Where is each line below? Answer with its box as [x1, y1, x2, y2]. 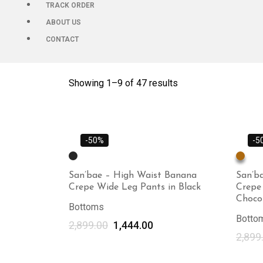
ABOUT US [46, 18, 81, 26]
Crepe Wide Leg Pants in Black [69, 182, 201, 192]
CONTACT [46, 35, 79, 43]
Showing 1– [69, 77, 117, 89]
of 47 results [123, 77, 178, 89]
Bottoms [69, 201, 104, 213]
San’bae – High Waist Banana [69, 170, 197, 180]
